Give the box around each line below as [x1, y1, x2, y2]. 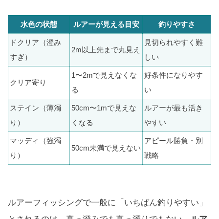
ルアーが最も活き [144, 103, 203, 112]
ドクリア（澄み [10, 38, 61, 46]
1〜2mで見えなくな [71, 70, 137, 79]
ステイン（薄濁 [10, 103, 61, 112]
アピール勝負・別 [144, 136, 203, 145]
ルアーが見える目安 [73, 20, 139, 28]
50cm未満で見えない [71, 143, 141, 152]
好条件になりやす [144, 70, 203, 79]
